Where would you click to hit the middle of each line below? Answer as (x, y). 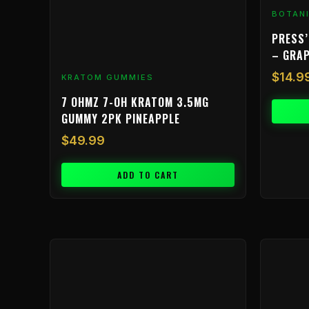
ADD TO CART (148, 175)
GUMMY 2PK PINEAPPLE (121, 119)
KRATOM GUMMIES (108, 77)
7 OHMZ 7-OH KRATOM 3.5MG (135, 102)
